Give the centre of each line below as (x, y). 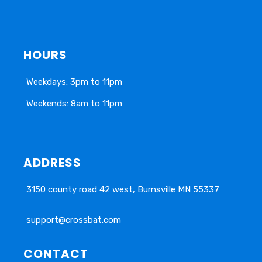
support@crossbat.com (74, 220)
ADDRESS (52, 163)
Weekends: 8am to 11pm (74, 104)
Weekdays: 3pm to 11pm (74, 82)
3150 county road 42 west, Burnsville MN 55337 (124, 190)
